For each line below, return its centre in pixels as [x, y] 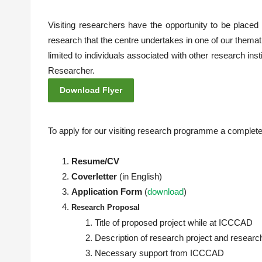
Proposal [125, 207]
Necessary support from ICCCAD [159, 253]
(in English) [141, 176]
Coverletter [95, 176]
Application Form [108, 192]
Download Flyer [91, 90]
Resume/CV [95, 161]
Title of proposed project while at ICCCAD [174, 223]
